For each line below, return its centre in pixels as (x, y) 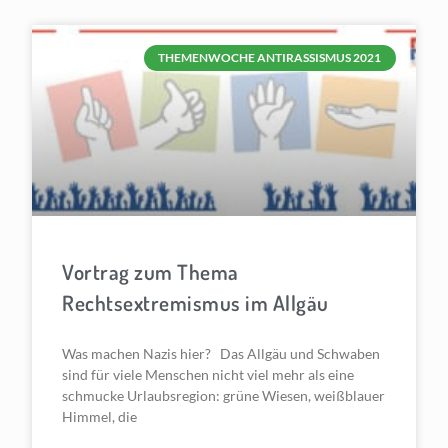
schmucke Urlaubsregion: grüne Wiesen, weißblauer (224, 396)
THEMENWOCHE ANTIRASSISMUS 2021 (270, 57)
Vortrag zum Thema (150, 272)
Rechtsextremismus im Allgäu (195, 303)
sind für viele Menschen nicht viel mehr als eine (208, 375)
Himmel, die (100, 417)
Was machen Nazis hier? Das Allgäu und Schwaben (221, 354)
